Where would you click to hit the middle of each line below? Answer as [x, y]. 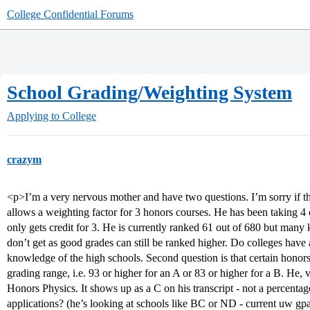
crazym [24, 159]
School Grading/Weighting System [149, 92]
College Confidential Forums [70, 14]
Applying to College [52, 116]
